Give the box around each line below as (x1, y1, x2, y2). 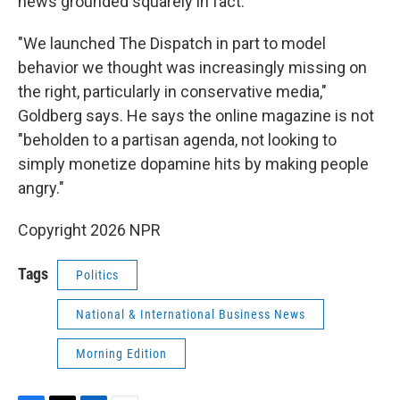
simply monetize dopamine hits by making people (18, 154, 369, 173)
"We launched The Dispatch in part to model (18, 34, 326, 53)
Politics (76, 268, 119, 282)
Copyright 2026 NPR (18, 221, 161, 239)
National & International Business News (76, 307, 305, 321)
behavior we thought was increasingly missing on (18, 58, 367, 77)
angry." (18, 179, 64, 197)
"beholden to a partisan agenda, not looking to (18, 130, 337, 149)
